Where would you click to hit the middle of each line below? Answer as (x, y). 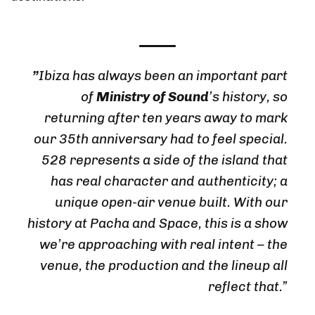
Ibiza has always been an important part (163, 75)
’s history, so (248, 96)
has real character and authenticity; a (169, 181)
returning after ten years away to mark (166, 117)
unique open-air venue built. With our (171, 202)
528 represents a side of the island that (165, 160)
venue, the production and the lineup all (164, 265)
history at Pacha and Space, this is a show (157, 223)
